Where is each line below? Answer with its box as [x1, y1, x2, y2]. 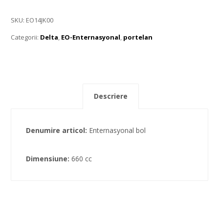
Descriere [94, 91, 128, 101]
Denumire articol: [26, 125, 89, 135]
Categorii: [11, 33, 41, 42]
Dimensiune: [26, 153, 72, 163]
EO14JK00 [26, 16, 54, 25]
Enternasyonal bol [89, 125, 146, 135]
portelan [123, 33, 153, 42]
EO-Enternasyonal [61, 33, 121, 42]
